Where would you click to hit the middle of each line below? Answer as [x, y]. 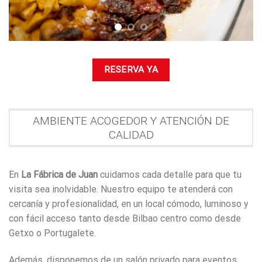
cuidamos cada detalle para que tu [170, 174]
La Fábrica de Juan [59, 174]
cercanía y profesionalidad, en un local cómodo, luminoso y [129, 204]
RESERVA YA [131, 70]
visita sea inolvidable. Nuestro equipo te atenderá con [121, 189]
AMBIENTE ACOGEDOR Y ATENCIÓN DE [131, 120]
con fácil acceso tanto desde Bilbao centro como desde [125, 218]
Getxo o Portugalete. [52, 233]
